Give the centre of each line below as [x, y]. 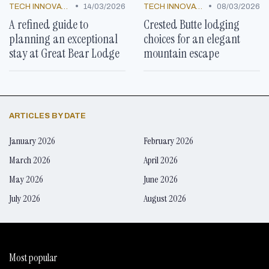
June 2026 [161, 179]
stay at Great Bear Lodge [64, 53]
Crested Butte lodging [192, 24]
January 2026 [32, 141]
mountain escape [181, 53]
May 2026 [26, 179]
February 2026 [168, 141]
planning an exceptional [63, 38]
